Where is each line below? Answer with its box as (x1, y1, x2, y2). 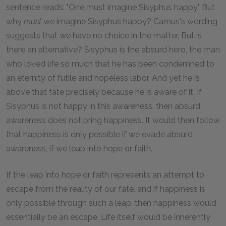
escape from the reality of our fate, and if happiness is (6, 184, 205, 194)
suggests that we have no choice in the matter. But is (6, 31, 202, 40)
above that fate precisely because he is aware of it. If (6, 87, 202, 97)
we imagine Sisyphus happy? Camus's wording (41, 17, 217, 26)
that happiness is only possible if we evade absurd (6, 130, 193, 139)
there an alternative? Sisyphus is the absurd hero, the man (6, 45, 220, 54)
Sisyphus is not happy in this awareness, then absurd (6, 101, 200, 111)
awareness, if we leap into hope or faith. (6, 144, 152, 153)
